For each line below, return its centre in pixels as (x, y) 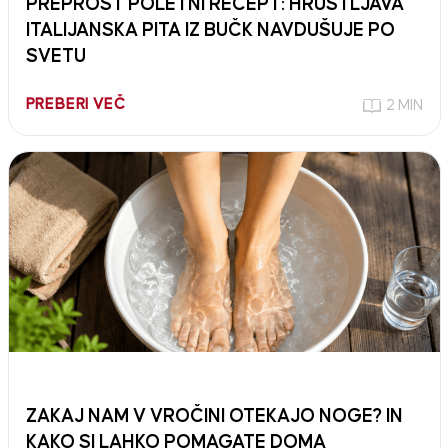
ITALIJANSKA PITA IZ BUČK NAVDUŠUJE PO (210, 31)
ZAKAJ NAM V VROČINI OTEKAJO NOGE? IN (214, 417)
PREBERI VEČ (75, 105)
